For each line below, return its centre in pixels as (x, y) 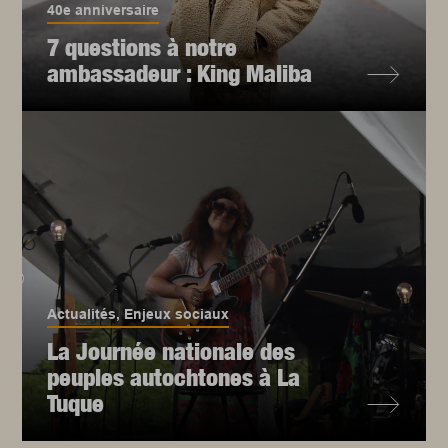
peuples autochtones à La (174, 377)
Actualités (82, 314)
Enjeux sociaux (177, 314)
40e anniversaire (103, 10)
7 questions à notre (142, 47)
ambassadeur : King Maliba (180, 73)
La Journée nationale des (171, 351)
